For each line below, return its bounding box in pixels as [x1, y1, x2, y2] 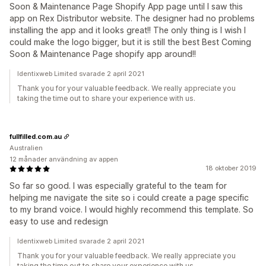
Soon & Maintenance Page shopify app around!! [9, 49, 196, 59]
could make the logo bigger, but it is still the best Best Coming [9, 37, 251, 47]
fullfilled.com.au [9, 132, 62, 141]
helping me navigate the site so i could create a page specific [9, 192, 249, 202]
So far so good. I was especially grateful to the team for [9, 180, 227, 191]
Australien [9, 144, 43, 152]
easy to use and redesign [9, 216, 108, 226]
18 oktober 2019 [205, 164, 256, 172]
